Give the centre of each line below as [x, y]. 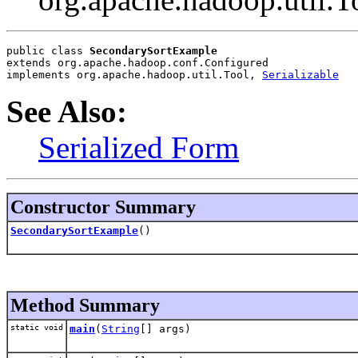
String [121, 328]
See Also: [67, 111]
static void [37, 327]
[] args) [165, 328]
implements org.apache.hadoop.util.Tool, [134, 74]
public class [48, 50]
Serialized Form [139, 147]
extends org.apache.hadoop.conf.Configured [137, 62]
